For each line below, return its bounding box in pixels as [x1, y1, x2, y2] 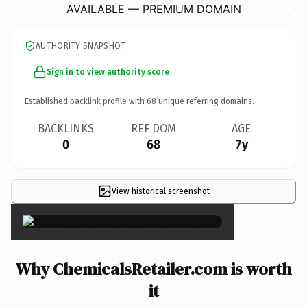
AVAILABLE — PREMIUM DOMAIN [66, 1, 241, 16]
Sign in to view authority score [47, 66, 169, 77]
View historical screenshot [111, 186, 210, 196]
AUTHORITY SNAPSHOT [36, 40, 126, 51]
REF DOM [131, 121, 176, 135]
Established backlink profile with [25, 96, 147, 106]
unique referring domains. [156, 96, 254, 106]
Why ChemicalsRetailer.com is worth [15, 257, 292, 280]
